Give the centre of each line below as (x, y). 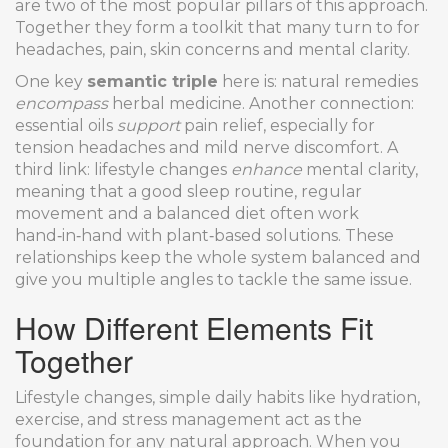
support (148, 125)
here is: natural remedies (318, 81)
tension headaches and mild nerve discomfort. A (206, 147)
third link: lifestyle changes (123, 169)
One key (51, 81)
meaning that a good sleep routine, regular (188, 191)
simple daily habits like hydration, (289, 397)
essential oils (66, 125)
